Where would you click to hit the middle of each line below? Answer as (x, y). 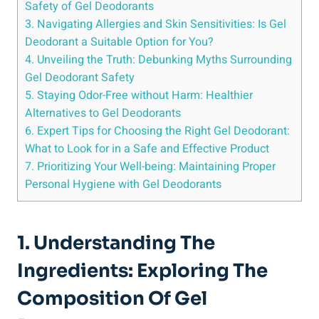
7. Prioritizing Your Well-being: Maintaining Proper (150, 166)
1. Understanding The (116, 243)
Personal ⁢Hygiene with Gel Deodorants (123, 184)
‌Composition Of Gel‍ (112, 298)
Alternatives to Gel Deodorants (103, 113)
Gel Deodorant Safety (80, 77)
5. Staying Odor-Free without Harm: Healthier (139, 95)
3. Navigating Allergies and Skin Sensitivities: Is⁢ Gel (156, 24)
